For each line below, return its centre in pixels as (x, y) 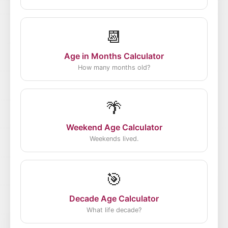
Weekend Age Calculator (114, 127)
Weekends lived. (114, 139)
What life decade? (114, 210)
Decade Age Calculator (114, 198)
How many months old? (114, 67)
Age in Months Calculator (114, 56)
